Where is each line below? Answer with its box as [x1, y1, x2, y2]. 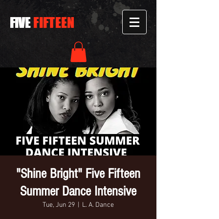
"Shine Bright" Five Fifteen [16, 166, 140, 181]
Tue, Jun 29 [43, 200, 75, 209]
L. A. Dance [82, 200, 114, 209]
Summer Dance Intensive [20, 183, 136, 199]
